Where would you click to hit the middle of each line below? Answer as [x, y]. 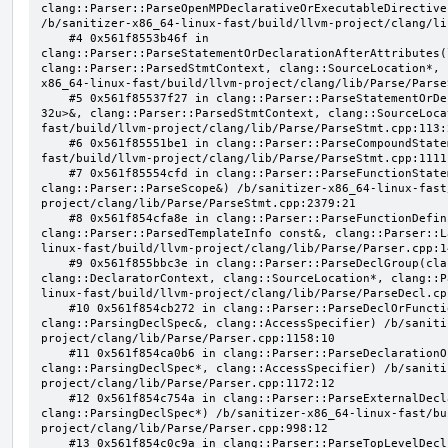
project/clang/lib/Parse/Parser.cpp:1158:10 [188, 338]
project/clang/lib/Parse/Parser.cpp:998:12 [184, 428]
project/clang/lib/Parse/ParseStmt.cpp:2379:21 [198, 203]
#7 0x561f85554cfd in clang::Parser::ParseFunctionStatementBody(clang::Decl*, [55, 173]
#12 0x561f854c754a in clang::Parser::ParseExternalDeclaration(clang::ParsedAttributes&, [55, 398]
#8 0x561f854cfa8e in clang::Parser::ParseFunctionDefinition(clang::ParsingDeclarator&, [55, 218]
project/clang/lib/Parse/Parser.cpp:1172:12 [188, 383]
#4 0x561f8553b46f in [55, 38]
